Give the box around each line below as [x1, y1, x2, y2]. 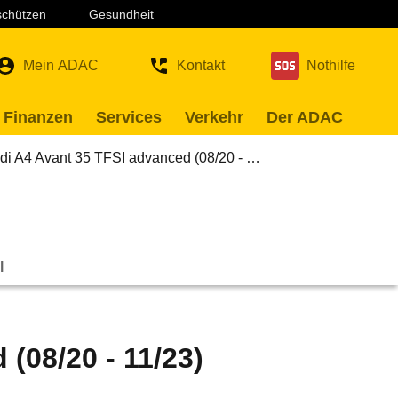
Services [96, 108, 162, 126]
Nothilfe [306, 58, 355, 73]
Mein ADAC [23, 58, 99, 73]
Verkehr [185, 108, 243, 126]
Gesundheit [89, 7, 154, 21]
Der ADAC [267, 108, 343, 126]
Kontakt [177, 58, 225, 73]
